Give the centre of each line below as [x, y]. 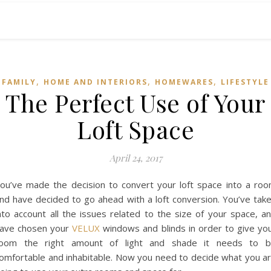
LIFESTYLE [245, 82]
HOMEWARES [184, 82]
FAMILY [19, 82]
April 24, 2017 [135, 158]
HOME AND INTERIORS [96, 82]
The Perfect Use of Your [135, 103]
